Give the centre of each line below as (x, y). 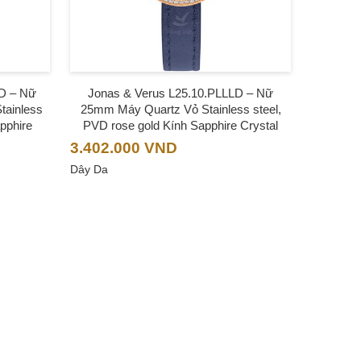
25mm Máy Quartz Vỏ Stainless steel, (180, 109)
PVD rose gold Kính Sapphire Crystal (181, 125)
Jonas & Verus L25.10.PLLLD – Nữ (181, 93)
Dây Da (89, 169)
